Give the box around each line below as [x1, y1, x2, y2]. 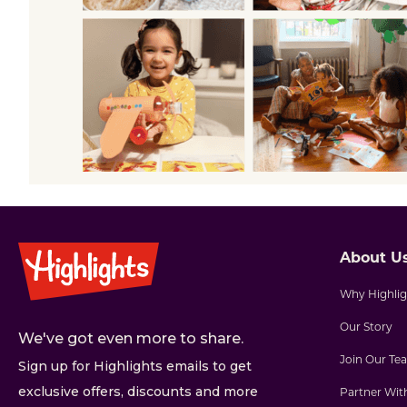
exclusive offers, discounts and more [18, 382, 258, 400]
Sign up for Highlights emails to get [18, 357, 252, 374]
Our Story [340, 318, 392, 333]
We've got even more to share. [18, 329, 243, 347]
